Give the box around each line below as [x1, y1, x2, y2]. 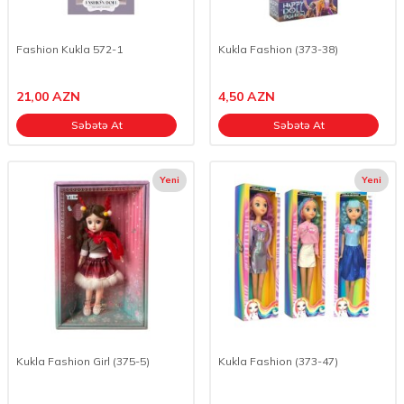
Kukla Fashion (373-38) [218, 42, 338, 56]
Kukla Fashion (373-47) [218, 354, 338, 368]
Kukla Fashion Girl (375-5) [16, 354, 150, 368]
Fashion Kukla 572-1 [16, 42, 123, 56]
